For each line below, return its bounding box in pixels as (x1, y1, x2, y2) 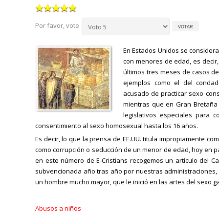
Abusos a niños (35, 204, 81, 213)
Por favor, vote (35, 21, 79, 30)
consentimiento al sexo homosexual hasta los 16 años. (35, 121, 198, 130)
